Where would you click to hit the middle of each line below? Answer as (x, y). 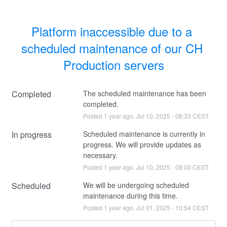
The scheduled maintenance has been (144, 93)
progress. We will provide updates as (142, 144)
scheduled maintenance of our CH (112, 48)
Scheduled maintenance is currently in (144, 134)
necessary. (100, 155)
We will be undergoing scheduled (136, 185)
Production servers (113, 64)
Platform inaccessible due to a (112, 31)
